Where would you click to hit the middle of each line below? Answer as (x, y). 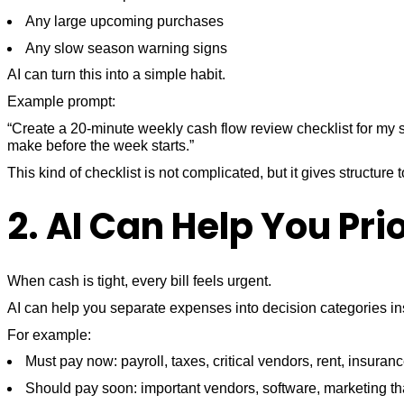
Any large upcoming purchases (124, 22)
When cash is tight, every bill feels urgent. (139, 281)
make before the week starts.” (101, 145)
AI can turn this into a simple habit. (116, 75)
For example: (49, 335)
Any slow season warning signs (126, 48)
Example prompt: (61, 102)
